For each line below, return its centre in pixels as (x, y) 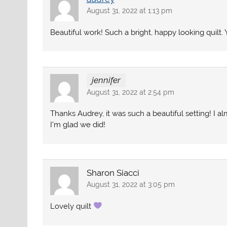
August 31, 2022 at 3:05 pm (130, 185)
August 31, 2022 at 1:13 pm (129, 11)
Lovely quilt (72, 206)
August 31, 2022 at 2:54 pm (130, 92)
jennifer (106, 80)
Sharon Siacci (113, 173)
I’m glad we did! (78, 125)
